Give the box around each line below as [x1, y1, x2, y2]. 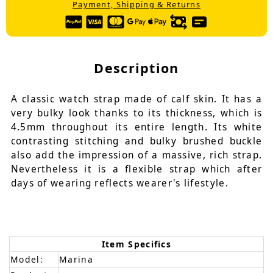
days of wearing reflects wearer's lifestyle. [10, 176, 229, 190]
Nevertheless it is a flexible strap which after [10, 162, 263, 175]
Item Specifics [101, 238, 172, 250]
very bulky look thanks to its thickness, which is [10, 106, 263, 119]
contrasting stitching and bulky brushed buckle [10, 134, 263, 147]
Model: [10, 253, 43, 266]
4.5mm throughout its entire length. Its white [10, 120, 263, 133]
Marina [59, 253, 93, 266]
